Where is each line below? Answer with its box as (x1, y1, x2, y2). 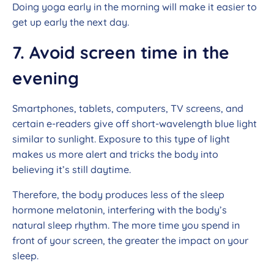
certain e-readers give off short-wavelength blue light (12, 117, 257, 130)
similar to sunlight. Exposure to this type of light (12, 133, 230, 146)
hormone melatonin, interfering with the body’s (12, 204, 227, 217)
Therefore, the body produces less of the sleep (12, 188, 224, 201)
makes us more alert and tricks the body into (12, 148, 218, 161)
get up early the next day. (12, 16, 131, 29)
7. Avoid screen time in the (12, 42, 229, 64)
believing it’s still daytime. (12, 163, 133, 176)
